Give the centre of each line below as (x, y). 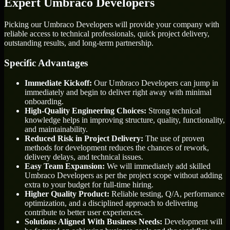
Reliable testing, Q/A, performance (167, 194)
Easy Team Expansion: (65, 166)
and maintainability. (56, 129)
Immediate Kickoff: (58, 83)
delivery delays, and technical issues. (84, 157)
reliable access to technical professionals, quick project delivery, (107, 34)
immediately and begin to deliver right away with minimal (118, 92)
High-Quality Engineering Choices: (85, 110)
